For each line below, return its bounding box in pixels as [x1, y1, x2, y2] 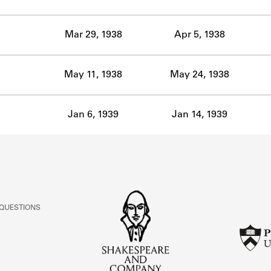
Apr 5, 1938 [174, 30, 225, 40]
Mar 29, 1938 [64, 30, 122, 40]
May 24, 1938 [169, 70, 229, 80]
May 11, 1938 [64, 70, 122, 80]
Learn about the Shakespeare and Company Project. [29, 45, 242, 54]
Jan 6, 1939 [68, 109, 119, 120]
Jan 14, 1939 [171, 109, 227, 120]
